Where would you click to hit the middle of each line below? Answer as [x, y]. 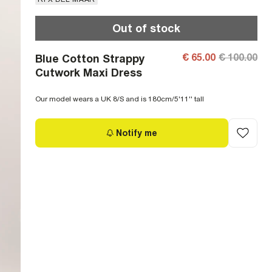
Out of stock [146, 28]
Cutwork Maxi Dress [89, 72]
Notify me [137, 133]
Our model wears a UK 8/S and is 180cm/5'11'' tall [120, 99]
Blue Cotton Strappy [90, 58]
